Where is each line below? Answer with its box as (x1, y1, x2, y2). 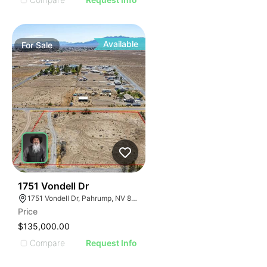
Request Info (86, 238, 138, 248)
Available (103, 39, 139, 49)
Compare (30, 237, 65, 248)
